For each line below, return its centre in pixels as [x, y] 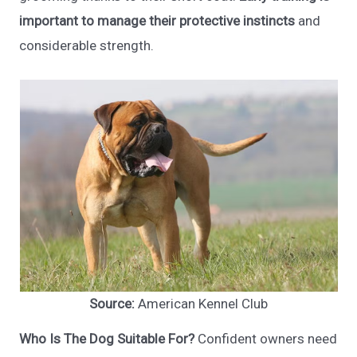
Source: [114, 304]
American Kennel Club [203, 304]
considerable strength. [87, 46]
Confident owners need [266, 338]
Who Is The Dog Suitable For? [107, 338]
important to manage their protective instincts [157, 21]
